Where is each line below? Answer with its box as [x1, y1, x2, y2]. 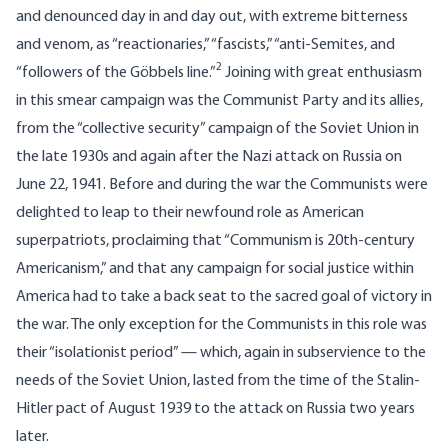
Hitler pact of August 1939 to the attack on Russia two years [16, 401, 415, 418]
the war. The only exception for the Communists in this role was [16, 317, 427, 334]
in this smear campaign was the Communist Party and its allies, [16, 93, 423, 110]
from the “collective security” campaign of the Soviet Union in [16, 121, 419, 138]
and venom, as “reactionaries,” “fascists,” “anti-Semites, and [16, 37, 395, 54]
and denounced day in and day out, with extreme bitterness [16, 9, 408, 26]
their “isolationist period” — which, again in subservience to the [16, 345, 426, 362]
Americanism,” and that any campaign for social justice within [16, 261, 414, 278]
